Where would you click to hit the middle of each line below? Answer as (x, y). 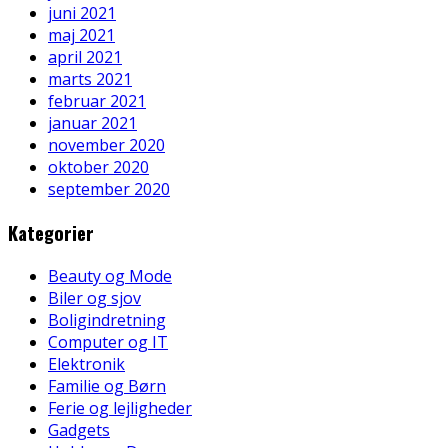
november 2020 (106, 145)
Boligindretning (107, 319)
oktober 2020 (98, 167)
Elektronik (86, 363)
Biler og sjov (94, 297)
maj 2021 (81, 35)
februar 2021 (97, 101)
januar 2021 (92, 123)
